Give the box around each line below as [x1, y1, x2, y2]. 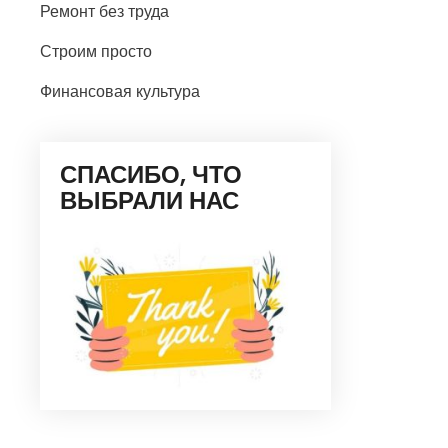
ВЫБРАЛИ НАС [60, 184, 239, 217]
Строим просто [40, 40, 152, 63]
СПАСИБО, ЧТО [60, 158, 242, 191]
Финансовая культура [40, 80, 200, 103]
